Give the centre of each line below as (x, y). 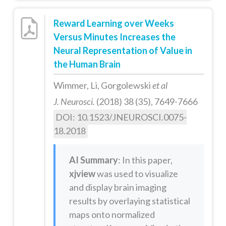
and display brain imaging (118, 187)
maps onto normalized (112, 215)
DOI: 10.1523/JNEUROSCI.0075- (121, 117)
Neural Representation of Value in (123, 50)
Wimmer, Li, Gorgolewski (103, 85)
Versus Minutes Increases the (114, 37)
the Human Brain (87, 64)
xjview (82, 174)
